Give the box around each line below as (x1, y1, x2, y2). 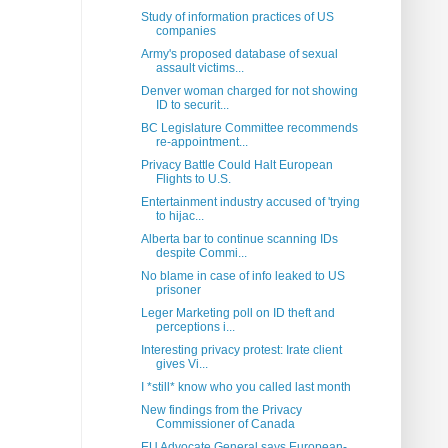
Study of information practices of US (140, 10, 334, 25)
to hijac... (155, 209, 204, 224)
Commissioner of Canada (155, 417, 295, 432)
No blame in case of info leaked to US (140, 269, 345, 284)
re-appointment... (155, 135, 248, 150)
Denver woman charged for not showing (140, 84, 358, 99)
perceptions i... (155, 320, 235, 335)
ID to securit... (155, 98, 229, 113)
